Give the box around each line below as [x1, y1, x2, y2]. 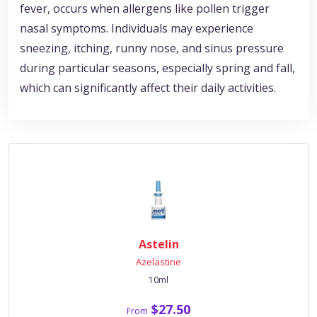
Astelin [138, 236, 179, 253]
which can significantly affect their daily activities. [20, 80, 276, 96]
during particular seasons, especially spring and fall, [20, 60, 295, 76]
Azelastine [136, 255, 181, 269]
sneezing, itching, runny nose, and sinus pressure [20, 40, 284, 57]
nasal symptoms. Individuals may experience [20, 21, 253, 37]
